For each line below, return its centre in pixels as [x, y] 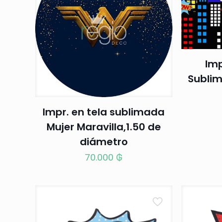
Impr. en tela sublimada [104, 112]
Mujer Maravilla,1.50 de [104, 127]
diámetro [104, 142]
